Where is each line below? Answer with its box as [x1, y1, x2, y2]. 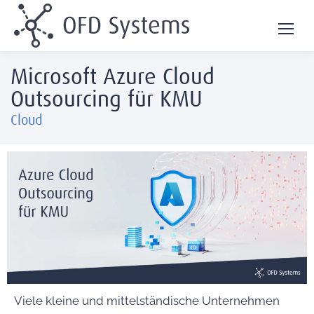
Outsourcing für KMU [11, 86, 203, 111]
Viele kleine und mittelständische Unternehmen [14, 294, 280, 308]
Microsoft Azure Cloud [11, 64, 214, 89]
